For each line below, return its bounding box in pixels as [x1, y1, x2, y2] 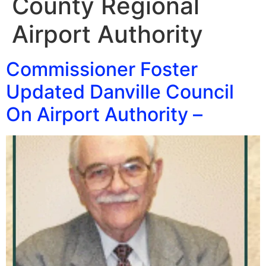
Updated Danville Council [6, 80, 234, 103]
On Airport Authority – [6, 103, 202, 126]
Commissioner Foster [6, 58, 198, 81]
